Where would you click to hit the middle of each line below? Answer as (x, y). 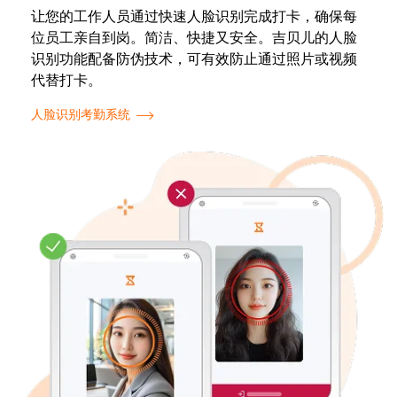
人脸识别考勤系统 (81, 115)
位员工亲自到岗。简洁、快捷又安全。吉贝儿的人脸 (194, 39)
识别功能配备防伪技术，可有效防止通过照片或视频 (194, 60)
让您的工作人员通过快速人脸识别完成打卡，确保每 (194, 17)
